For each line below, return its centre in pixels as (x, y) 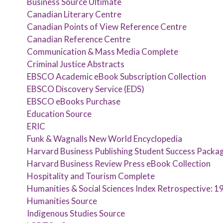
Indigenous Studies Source (76, 213)
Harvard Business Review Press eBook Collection (118, 164)
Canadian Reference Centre (78, 39)
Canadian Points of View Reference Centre (107, 27)
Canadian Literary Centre (74, 14)
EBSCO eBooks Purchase (73, 101)
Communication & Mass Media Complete (102, 52)
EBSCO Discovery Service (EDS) (85, 89)
